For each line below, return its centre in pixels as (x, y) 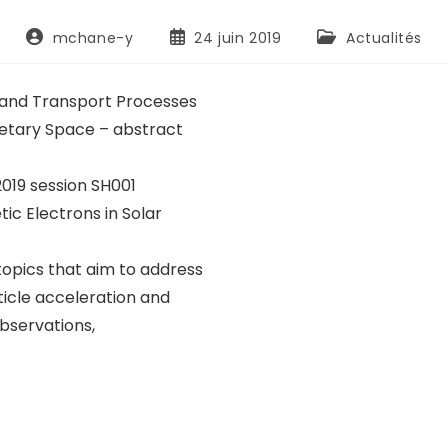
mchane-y (93, 38)
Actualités (383, 38)
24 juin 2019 (238, 38)
